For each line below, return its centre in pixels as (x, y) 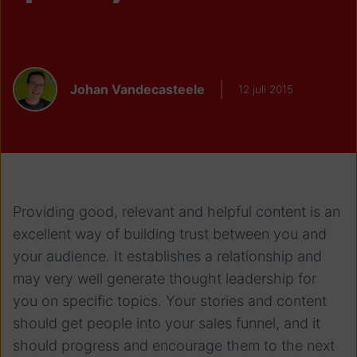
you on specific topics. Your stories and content (170, 301)
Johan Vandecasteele (137, 89)
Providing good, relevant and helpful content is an (177, 212)
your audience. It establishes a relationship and (167, 257)
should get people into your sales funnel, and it (167, 324)
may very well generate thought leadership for (165, 279)
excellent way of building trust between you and (170, 234)
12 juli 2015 (266, 89)
